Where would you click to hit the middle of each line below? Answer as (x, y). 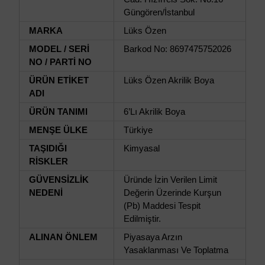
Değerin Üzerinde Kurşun (172, 193)
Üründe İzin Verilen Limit (170, 180)
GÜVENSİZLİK (59, 180)
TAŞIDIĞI (48, 149)
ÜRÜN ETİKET (59, 81)
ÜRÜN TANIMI (58, 112)
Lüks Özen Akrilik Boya (169, 81)
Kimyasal (142, 149)
